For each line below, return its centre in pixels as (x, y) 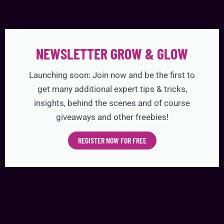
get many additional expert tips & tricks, (112, 89)
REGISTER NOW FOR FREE (112, 140)
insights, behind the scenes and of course (112, 103)
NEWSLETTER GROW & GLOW (112, 53)
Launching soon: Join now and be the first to (112, 75)
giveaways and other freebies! (112, 117)
